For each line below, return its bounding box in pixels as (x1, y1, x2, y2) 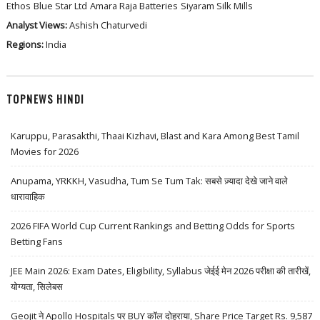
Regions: (6, 38, 46, 51)
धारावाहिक (11, 189, 46, 203)
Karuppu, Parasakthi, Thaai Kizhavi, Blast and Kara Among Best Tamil (11, 129, 300, 142)
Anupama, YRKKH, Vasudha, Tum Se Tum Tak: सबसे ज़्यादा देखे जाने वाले (11, 174, 289, 187)
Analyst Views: (6, 19, 69, 32)
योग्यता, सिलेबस (11, 279, 64, 293)
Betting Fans (11, 234, 64, 248)
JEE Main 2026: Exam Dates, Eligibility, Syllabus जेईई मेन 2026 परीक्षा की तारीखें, (11, 264, 311, 277)
